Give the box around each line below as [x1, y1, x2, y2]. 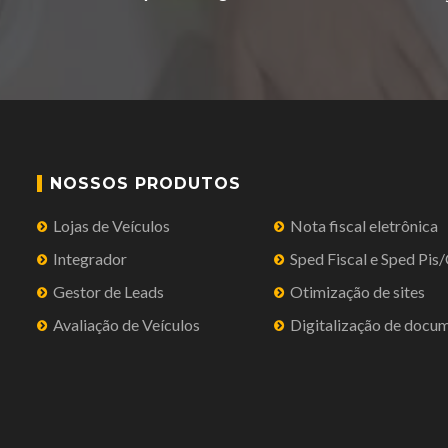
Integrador [53, 249, 128, 268]
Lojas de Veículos [53, 216, 171, 235]
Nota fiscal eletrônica [290, 216, 439, 235]
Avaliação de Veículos [53, 315, 201, 334]
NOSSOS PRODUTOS [50, 174, 242, 193]
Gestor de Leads [53, 282, 165, 301]
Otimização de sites [290, 282, 426, 301]
